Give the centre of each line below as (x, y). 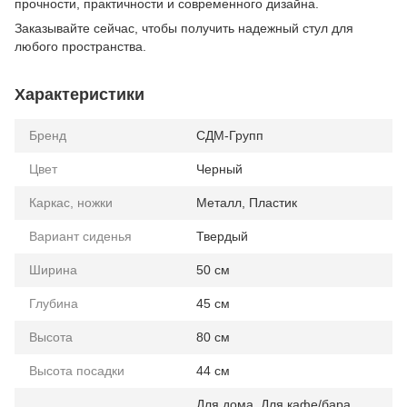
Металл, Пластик (247, 203)
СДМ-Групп (230, 136)
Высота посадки (77, 371)
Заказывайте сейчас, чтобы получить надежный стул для (184, 29)
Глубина (54, 304)
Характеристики (79, 95)
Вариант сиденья (80, 237)
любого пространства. (80, 47)
